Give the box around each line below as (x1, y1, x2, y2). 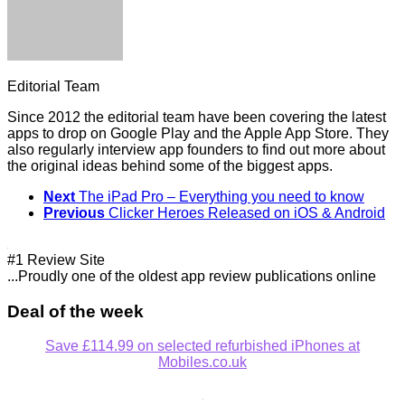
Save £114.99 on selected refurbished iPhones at (45, 338, 360, 354)
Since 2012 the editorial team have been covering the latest (7, 108, 386, 125)
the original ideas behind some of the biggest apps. (7, 157, 333, 174)
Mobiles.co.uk (158, 354, 247, 371)
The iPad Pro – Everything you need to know (79, 188, 364, 204)
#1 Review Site (7, 251, 105, 268)
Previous (43, 204, 105, 221)
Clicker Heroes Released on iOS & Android (108, 204, 385, 221)
